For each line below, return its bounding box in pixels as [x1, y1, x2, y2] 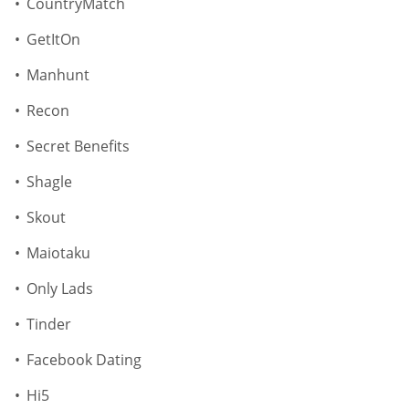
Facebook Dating [26, 350, 142, 371]
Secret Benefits [26, 136, 130, 157]
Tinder [26, 314, 71, 335]
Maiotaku [26, 243, 90, 264]
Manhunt [26, 65, 89, 86]
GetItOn [26, 29, 80, 50]
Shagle [26, 172, 72, 193]
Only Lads [26, 278, 93, 299]
